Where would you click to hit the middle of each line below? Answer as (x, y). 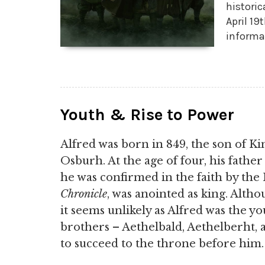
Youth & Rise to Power (147, 114)
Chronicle (84, 194)
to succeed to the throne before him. (162, 244)
